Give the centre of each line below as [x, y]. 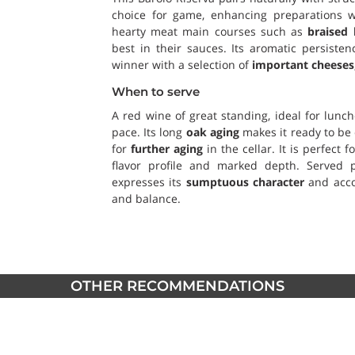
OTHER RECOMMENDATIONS [177, 286]
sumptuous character [245, 182]
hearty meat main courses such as [210, 31]
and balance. [146, 198]
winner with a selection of [182, 65]
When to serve [156, 92]
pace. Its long [149, 132]
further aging [167, 149]
